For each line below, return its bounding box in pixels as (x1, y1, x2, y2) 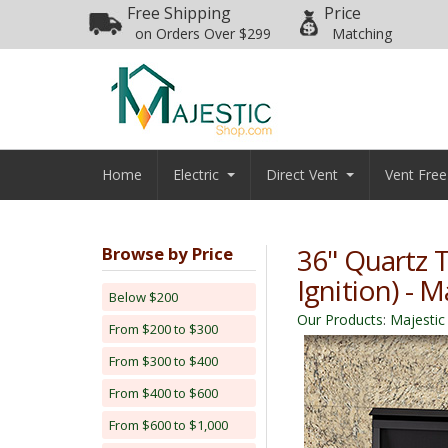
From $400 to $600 (109, 384, 218, 402)
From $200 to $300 (109, 320, 218, 338)
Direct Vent (266, 165, 338, 184)
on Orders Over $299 (135, 24, 271, 43)
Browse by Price (102, 242, 233, 265)
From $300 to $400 (109, 352, 218, 370)
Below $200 (109, 288, 178, 306)
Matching (332, 24, 392, 43)
